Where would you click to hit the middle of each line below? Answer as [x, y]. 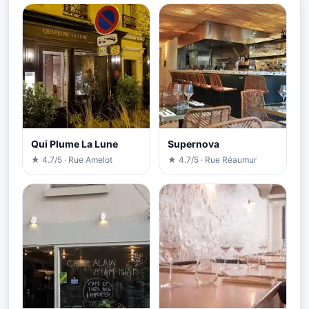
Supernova [193, 144]
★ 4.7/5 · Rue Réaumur [212, 160]
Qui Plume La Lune [74, 144]
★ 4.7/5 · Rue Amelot [72, 160]
